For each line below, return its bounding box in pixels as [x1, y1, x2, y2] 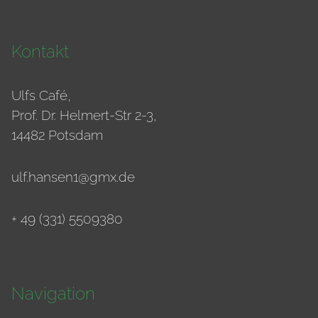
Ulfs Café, [11, 87, 71, 104]
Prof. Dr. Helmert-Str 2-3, [11, 107, 157, 124]
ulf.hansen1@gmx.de [11, 169, 135, 185]
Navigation [11, 283, 95, 305]
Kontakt [11, 41, 69, 62]
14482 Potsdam [11, 127, 103, 143]
